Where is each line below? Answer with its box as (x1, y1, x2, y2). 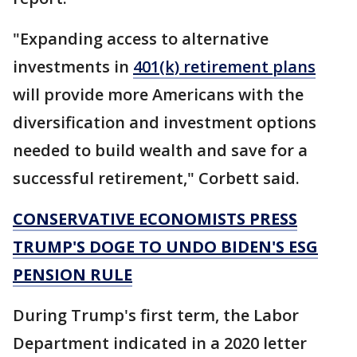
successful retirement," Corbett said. (13, 167, 300, 189)
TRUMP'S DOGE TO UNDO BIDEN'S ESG (13, 235, 318, 257)
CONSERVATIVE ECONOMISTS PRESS (13, 207, 297, 229)
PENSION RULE (13, 263, 132, 285)
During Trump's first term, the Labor (13, 304, 299, 326)
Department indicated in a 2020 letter (13, 331, 307, 354)
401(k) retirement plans (133, 55, 316, 77)
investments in (13, 55, 133, 77)
